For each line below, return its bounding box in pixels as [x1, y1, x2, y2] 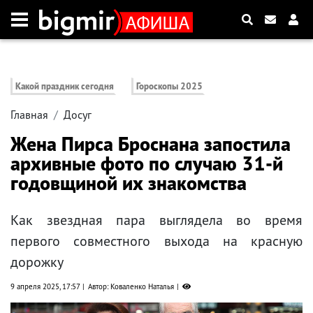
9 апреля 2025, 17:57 [10, 282, 80, 292]
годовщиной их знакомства [10, 170, 247, 196]
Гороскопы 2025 [136, 80, 203, 93]
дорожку [10, 253, 64, 272]
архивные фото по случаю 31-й [10, 150, 283, 177]
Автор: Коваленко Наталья [88, 282, 174, 292]
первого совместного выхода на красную [10, 232, 303, 251]
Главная [10, 108, 48, 122]
